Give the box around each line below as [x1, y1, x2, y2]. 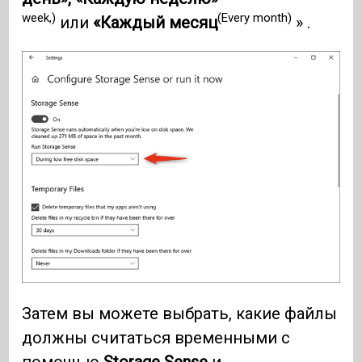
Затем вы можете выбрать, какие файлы [22, 304, 338, 324]
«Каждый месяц [93, 12, 218, 32]
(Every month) [217, 11, 293, 26]
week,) [22, 11, 57, 26]
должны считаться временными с [22, 328, 291, 348]
